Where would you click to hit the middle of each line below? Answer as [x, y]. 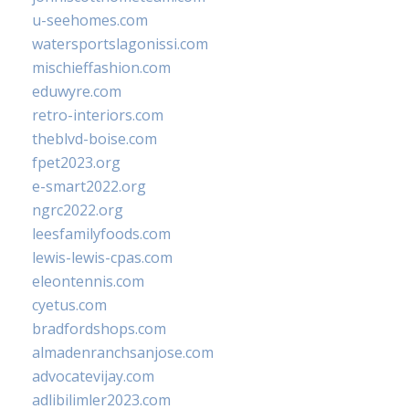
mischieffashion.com [101, 68]
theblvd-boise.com [94, 139]
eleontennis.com [88, 281]
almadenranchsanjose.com [123, 352]
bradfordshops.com [99, 329]
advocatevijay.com [93, 376]
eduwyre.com [77, 91]
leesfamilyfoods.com [101, 234]
